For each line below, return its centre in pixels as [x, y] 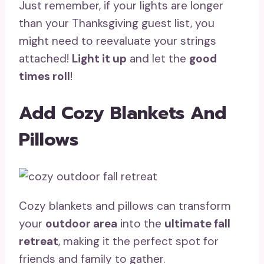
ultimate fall [197, 224]
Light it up [99, 59]
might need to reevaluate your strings [118, 41]
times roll [44, 77]
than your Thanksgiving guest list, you [117, 24]
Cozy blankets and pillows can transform [125, 206]
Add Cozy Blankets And [123, 113]
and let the [158, 59]
